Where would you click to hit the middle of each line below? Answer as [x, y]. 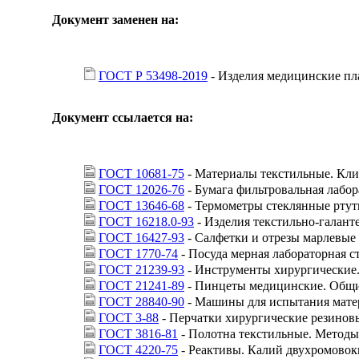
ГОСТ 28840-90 [141, 301]
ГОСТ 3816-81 [138, 333]
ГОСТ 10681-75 [141, 173]
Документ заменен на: [115, 19]
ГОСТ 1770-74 [138, 253]
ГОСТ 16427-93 [141, 237]
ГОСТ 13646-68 [141, 205]
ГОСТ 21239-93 [141, 269]
